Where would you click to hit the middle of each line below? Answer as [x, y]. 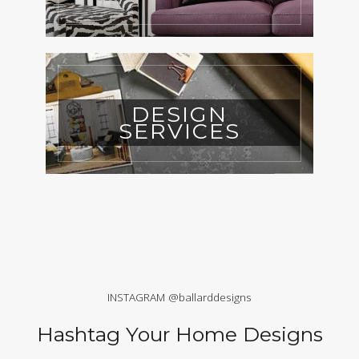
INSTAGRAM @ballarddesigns [179, 296]
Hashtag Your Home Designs [179, 334]
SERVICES [179, 131]
